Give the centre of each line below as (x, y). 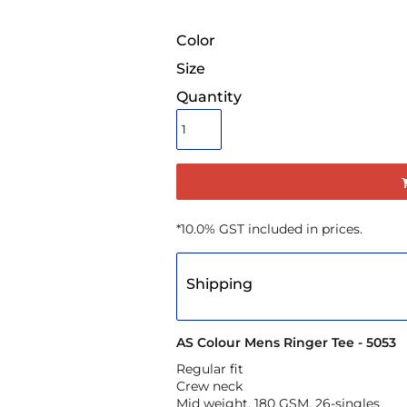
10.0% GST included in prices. (272, 229)
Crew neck (211, 387)
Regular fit (212, 369)
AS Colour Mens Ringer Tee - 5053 (286, 343)
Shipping (219, 284)
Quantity (209, 96)
